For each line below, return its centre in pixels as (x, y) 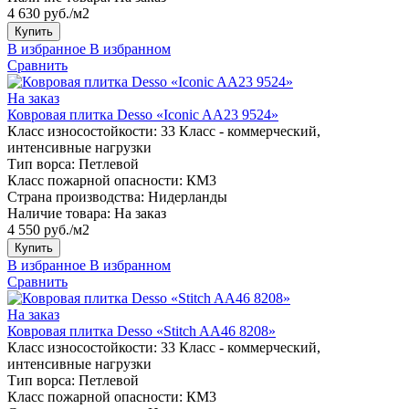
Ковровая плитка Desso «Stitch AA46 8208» (142, 330)
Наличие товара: (59, 213)
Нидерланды (188, 196)
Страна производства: (76, 196)
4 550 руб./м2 (48, 229)
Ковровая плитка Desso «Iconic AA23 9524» (143, 114)
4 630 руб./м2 (48, 13)
